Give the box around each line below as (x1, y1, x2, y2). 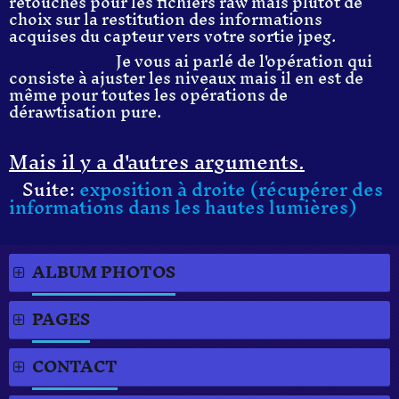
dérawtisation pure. (9, 94, 161, 131)
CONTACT (32, 347, 118, 385)
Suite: (9, 167, 79, 210)
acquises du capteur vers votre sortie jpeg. (9, 17, 336, 54)
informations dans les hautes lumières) (9, 185, 356, 228)
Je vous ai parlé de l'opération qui (9, 43, 372, 80)
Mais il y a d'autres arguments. (9, 139, 305, 186)
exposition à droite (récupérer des (79, 167, 383, 210)
